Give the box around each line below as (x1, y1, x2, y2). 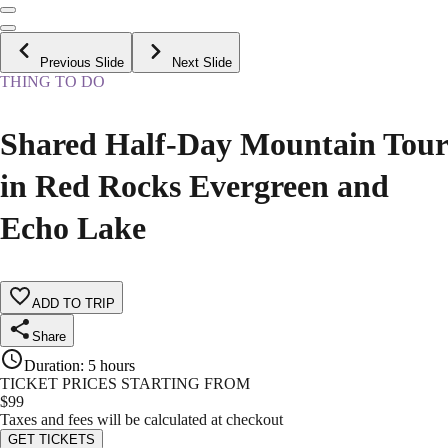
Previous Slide (40, 55, 124, 71)
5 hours (88, 357, 135, 375)
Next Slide (172, 55, 232, 71)
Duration (24, 357, 80, 375)
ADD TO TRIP (32, 296, 115, 312)
